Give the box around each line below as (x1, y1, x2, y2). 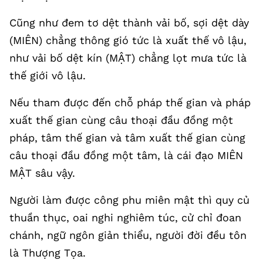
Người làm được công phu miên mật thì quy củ (9, 194, 249, 206)
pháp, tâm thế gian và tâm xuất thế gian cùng (9, 131, 245, 144)
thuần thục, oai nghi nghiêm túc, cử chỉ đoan (9, 211, 241, 224)
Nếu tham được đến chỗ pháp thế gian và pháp (9, 96, 251, 109)
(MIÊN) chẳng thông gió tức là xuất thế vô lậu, (9, 34, 247, 46)
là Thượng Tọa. (9, 247, 86, 259)
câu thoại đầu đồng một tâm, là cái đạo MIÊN (9, 149, 243, 161)
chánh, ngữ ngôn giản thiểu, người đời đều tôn (9, 229, 247, 241)
